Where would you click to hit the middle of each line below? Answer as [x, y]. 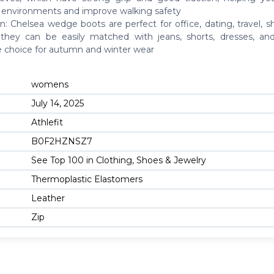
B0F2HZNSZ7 [62, 141]
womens [50, 84]
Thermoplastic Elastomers [87, 179]
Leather [48, 198]
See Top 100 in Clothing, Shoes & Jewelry [119, 160]
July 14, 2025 [57, 103]
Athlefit [47, 122]
